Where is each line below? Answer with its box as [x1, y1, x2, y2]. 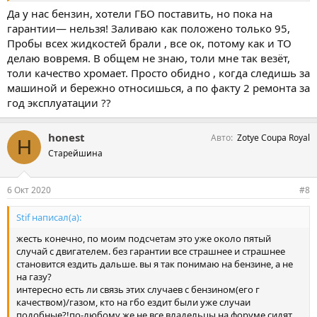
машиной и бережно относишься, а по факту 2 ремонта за [7, 81, 310, 95]
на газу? [16, 270, 52, 283]
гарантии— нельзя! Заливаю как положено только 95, [7, 21, 290, 35]
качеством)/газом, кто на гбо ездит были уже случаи [16, 295, 250, 309]
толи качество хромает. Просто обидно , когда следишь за [7, 66, 310, 80]
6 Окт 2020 [7, 183, 51, 196]
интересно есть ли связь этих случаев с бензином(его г [16, 282, 260, 296]
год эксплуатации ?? [7, 96, 111, 110]
